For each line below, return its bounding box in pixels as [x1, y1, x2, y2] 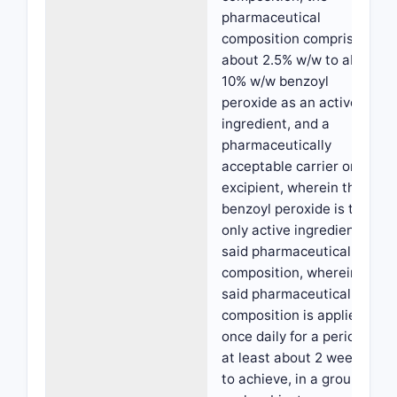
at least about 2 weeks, [222, 349, 370, 366]
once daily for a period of [222, 328, 379, 345]
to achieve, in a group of [222, 370, 375, 387]
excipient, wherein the [222, 179, 363, 196]
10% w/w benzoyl [222, 73, 329, 90]
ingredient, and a [222, 115, 330, 132]
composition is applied [222, 307, 364, 323]
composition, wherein [222, 264, 358, 281]
